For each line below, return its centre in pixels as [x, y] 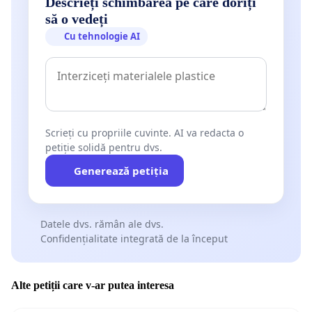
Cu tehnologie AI [102, 36]
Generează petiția [121, 170]
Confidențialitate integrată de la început [134, 238]
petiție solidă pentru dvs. [104, 147]
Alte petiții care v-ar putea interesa [93, 285]
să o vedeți [77, 18]
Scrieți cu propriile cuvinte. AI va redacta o [145, 132]
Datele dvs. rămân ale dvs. [102, 224]
